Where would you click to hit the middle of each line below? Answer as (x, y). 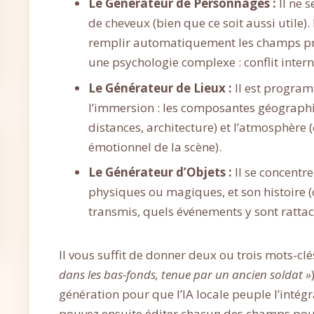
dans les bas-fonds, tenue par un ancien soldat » (185, 275)
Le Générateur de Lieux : (161, 88)
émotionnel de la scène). (155, 146)
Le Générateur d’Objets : (161, 172)
